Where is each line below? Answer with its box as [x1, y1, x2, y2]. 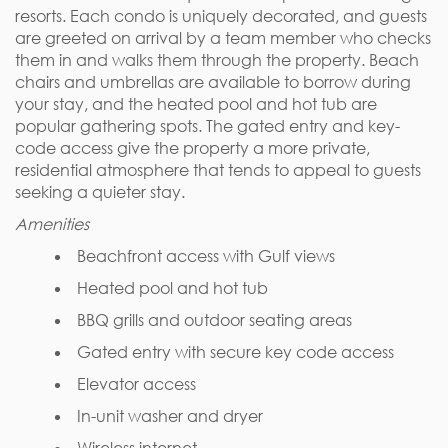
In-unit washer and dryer [77, 406, 263, 426]
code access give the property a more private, [15, 138, 370, 158]
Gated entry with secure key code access [77, 342, 394, 362]
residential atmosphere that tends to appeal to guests [15, 160, 421, 180]
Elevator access [77, 374, 196, 394]
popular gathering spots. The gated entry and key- [15, 116, 400, 136]
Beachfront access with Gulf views [77, 246, 335, 266]
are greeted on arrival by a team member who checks [15, 28, 431, 48]
